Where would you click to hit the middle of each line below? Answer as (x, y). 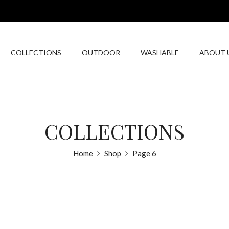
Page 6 (144, 154)
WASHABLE (160, 53)
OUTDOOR (101, 53)
